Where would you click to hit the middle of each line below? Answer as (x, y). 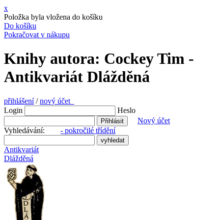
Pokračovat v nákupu (37, 35)
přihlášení (19, 101)
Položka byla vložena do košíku (53, 17)
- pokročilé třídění (88, 130)
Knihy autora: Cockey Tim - (99, 59)
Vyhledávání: (32, 130)
